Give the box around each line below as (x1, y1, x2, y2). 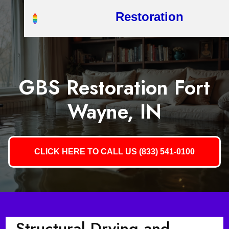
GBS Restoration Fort (19, 73, 210, 102)
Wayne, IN (67, 97, 162, 126)
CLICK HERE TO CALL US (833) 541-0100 (34, 147, 195, 156)
